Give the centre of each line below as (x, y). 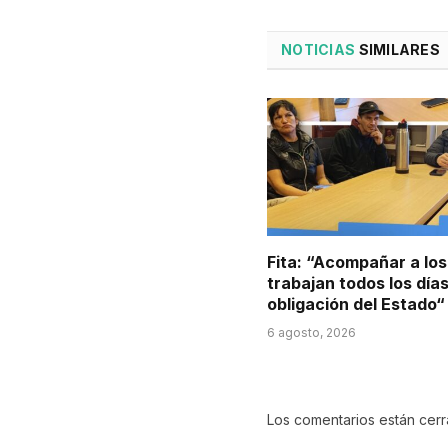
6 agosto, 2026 (311, 333)
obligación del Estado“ (356, 304)
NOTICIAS (318, 49)
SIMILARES (398, 49)
